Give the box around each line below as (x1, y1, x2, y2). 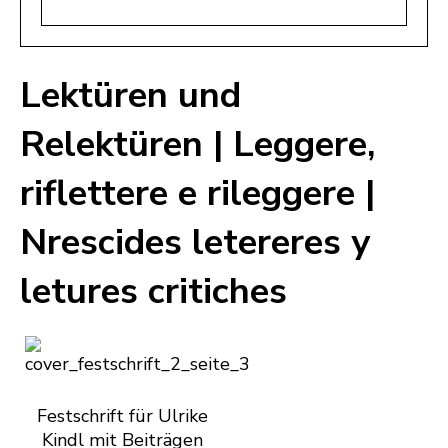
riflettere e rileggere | (20, 169, 375, 219)
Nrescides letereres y (20, 218, 370, 268)
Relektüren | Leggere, (20, 120, 375, 170)
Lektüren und (20, 71, 241, 121)
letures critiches (20, 267, 287, 317)
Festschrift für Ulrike (36, 404, 208, 429)
